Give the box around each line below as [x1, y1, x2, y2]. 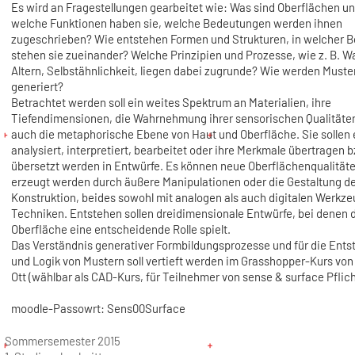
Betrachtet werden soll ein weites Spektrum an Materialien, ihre [10, 95, 331, 110]
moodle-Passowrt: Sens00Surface [10, 301, 185, 316]
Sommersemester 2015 [4, 334, 120, 349]
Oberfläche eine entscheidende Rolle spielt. [10, 222, 231, 237]
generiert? [10, 79, 63, 94]
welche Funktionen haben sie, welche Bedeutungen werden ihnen [10, 16, 342, 31]
